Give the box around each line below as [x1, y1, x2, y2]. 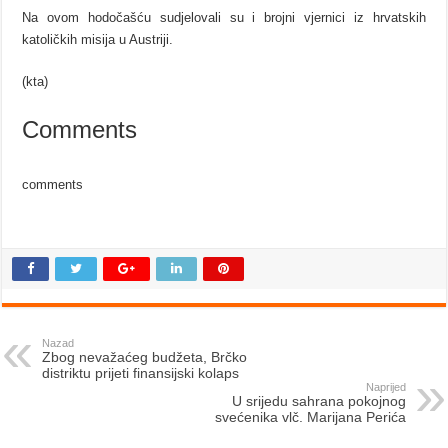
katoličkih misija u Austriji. [22, 31, 174, 47]
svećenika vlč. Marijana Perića [214, 408, 406, 425]
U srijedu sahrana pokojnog [231, 392, 406, 409]
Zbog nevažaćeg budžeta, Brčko [42, 348, 248, 365]
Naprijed [365, 380, 406, 393]
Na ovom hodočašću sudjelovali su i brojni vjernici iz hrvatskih [22, 9, 426, 25]
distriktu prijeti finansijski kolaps [42, 364, 240, 381]
